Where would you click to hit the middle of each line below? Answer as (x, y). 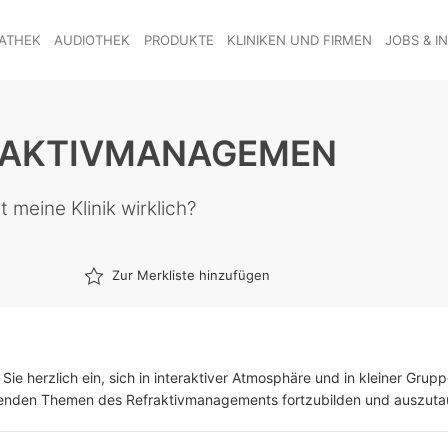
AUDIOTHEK (92, 39)
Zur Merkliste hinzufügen (191, 275)
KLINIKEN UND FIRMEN (299, 39)
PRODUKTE (178, 39)
